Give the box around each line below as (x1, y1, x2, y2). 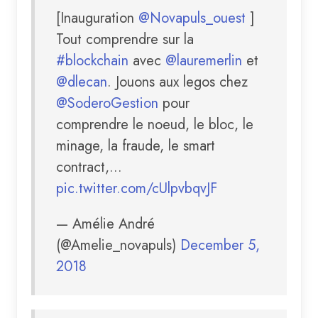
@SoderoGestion (56, 92, 158, 114)
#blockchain (56, 50, 128, 71)
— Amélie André (56, 213, 155, 234)
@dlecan (56, 71, 107, 92)
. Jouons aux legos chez (107, 71, 248, 92)
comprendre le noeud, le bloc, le (56, 114, 253, 135)
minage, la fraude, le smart (56, 135, 215, 156)
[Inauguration (56, 7, 138, 28)
